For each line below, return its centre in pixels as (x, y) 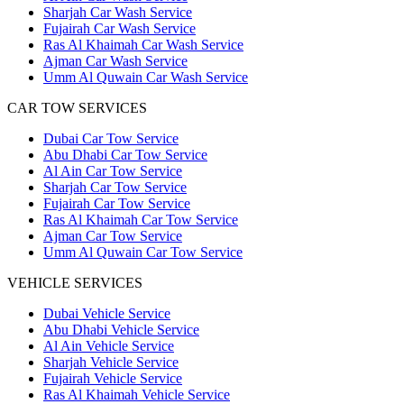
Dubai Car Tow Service (111, 138)
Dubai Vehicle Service (107, 313)
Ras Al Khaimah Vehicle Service (137, 394)
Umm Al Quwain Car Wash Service (146, 77)
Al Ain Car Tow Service (113, 170)
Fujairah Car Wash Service (119, 28)
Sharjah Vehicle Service (111, 362)
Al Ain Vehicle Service (109, 345)
